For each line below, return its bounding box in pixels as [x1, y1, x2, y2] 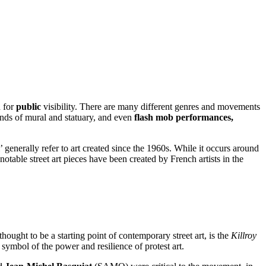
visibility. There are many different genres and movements [41, 101, 260, 112]
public [16, 101, 41, 112]
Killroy [231, 230, 256, 241]
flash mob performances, [134, 112, 233, 122]
